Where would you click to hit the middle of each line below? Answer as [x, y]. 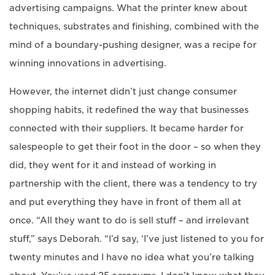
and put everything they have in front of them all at [125, 202]
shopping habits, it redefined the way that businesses [129, 110]
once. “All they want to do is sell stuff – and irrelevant [129, 220]
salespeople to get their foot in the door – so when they [135, 147]
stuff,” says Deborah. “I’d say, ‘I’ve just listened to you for [137, 239]
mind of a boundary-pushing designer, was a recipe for [133, 45]
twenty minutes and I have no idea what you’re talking [132, 257]
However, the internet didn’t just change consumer [123, 91]
